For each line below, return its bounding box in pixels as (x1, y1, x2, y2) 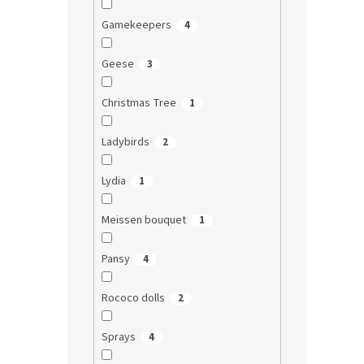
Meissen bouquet (101, 212, 186, 229)
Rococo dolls (101, 290, 165, 307)
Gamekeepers (101, 17, 171, 34)
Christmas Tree (101, 95, 176, 112)
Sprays (101, 329, 136, 346)
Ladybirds (101, 134, 149, 151)
